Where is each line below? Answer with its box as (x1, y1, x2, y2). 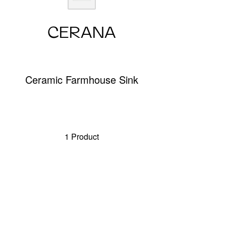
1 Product (64, 131, 99, 143)
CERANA (47, 22, 116, 42)
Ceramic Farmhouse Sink (25, 72, 138, 87)
